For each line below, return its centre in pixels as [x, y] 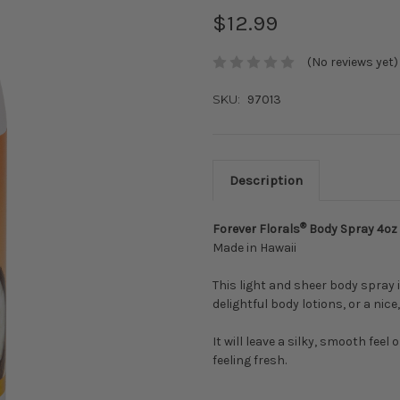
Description [266, 181]
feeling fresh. [251, 361]
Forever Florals [256, 229]
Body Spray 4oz [352, 229]
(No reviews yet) [352, 62]
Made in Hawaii [254, 248]
